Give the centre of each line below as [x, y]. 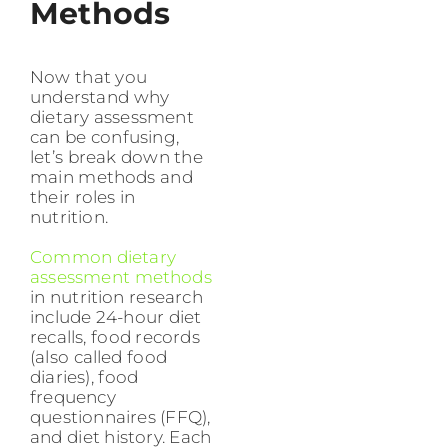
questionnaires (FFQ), [120, 417]
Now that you [88, 77]
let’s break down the [116, 157]
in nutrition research [116, 297]
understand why [100, 97]
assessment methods [121, 277]
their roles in [83, 197]
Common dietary [103, 257]
